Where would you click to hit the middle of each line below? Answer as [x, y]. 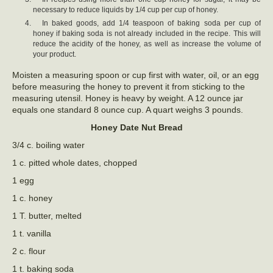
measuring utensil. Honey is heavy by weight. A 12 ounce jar [128, 98]
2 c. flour [29, 251]
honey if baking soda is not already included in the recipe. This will [147, 33]
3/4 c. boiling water [48, 145]
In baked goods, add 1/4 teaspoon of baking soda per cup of [151, 23]
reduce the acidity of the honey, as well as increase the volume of [147, 44]
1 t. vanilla [32, 233]
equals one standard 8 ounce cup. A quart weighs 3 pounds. [128, 109]
